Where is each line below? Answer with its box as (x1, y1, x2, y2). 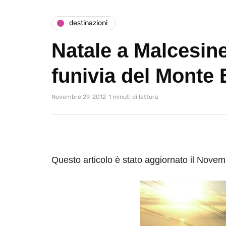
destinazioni (69, 19, 107, 28)
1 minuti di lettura (108, 93, 158, 100)
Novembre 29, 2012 (51, 93, 106, 100)
